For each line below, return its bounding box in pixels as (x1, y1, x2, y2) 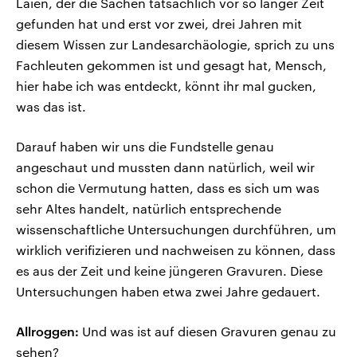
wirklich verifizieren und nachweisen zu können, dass (16, 242, 335, 258)
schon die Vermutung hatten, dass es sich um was (16, 180, 320, 196)
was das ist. (16, 99, 86, 115)
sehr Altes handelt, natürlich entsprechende (16, 201, 281, 217)
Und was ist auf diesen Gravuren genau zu (79, 324, 336, 339)
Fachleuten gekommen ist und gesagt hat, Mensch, (16, 57, 327, 73)
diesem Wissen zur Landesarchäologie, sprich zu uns (16, 37, 335, 53)
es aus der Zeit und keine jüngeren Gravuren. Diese (16, 263, 323, 279)
